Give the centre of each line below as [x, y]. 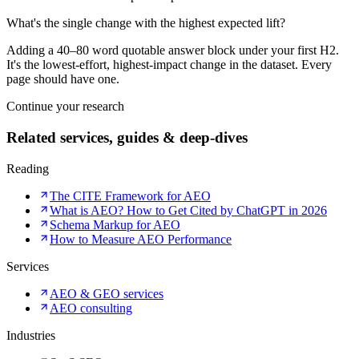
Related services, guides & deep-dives [127, 137]
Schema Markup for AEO [115, 224]
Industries [31, 335]
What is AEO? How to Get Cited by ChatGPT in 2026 [188, 210]
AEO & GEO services [107, 293]
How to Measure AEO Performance [141, 239]
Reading [28, 168]
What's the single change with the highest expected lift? [146, 23]
